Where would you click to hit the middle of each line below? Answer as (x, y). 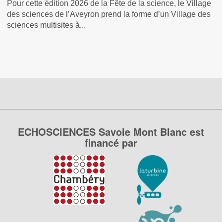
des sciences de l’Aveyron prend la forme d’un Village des (109, 14)
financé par (111, 142)
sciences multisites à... (47, 25)
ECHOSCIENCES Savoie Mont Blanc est (111, 132)
